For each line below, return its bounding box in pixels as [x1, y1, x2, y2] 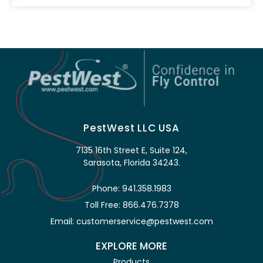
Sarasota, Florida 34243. [83, 156, 180, 168]
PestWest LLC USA [83, 120, 180, 135]
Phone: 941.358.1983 [92, 182, 171, 194]
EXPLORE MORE [96, 238, 167, 253]
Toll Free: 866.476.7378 [84, 198, 179, 211]
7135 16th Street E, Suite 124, [76, 144, 187, 156]
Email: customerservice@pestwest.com [50, 215, 213, 227]
